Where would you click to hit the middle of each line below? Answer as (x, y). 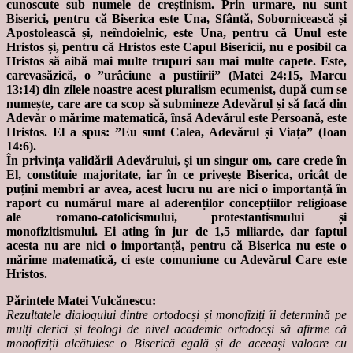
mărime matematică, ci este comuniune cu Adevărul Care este (176, 260)
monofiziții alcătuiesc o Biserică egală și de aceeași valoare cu (176, 344)
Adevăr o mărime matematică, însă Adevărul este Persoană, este (176, 118)
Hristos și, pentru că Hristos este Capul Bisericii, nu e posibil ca (176, 47)
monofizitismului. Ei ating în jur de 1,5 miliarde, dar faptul (176, 232)
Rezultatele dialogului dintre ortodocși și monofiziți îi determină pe (176, 315)
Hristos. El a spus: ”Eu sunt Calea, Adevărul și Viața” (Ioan (176, 132)
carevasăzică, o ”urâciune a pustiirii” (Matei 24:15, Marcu (176, 76)
